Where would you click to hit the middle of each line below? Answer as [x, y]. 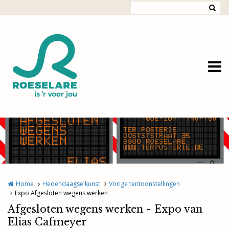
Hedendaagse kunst [71, 184]
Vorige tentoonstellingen [144, 184]
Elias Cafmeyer [47, 222]
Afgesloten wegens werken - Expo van [105, 209]
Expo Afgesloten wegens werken [61, 193]
